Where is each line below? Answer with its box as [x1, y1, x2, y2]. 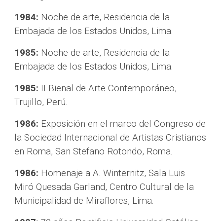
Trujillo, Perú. [14, 97, 68, 108]
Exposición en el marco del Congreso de [38, 118, 206, 129]
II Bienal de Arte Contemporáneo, [38, 83, 177, 94]
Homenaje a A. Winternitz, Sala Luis [38, 168, 185, 179]
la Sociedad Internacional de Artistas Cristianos [14, 132, 207, 143]
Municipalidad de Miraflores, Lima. [14, 195, 154, 206]
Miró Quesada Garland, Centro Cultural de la [14, 182, 194, 192]
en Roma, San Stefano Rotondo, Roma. [14, 146, 173, 157]
